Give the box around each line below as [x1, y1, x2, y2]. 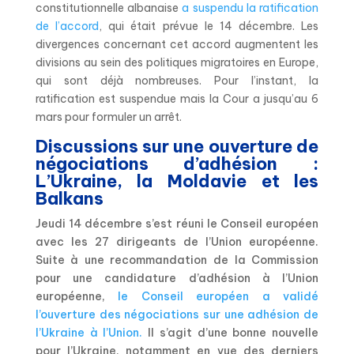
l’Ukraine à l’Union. [35, 325, 143, 340]
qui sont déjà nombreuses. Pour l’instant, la [35, 73, 319, 88]
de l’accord [35, 18, 99, 33]
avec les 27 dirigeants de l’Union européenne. [35, 234, 319, 249]
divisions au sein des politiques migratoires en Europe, [35, 55, 319, 70]
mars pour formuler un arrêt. [35, 109, 182, 124]
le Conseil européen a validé [118, 288, 319, 303]
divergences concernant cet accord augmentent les [35, 36, 319, 51]
